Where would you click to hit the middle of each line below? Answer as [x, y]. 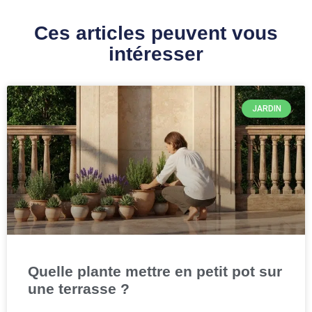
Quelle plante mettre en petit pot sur [155, 271]
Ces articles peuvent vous [156, 33]
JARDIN [266, 109]
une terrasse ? [79, 288]
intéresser [156, 54]
